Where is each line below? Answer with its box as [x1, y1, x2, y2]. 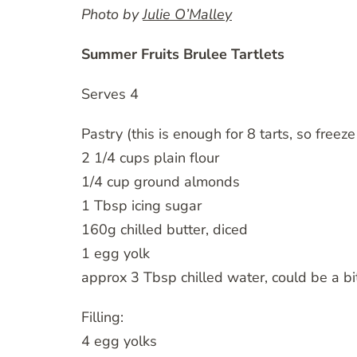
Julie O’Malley [143, 5, 232, 25]
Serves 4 [81, 84, 139, 104]
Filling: [81, 308, 124, 328]
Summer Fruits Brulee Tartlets [81, 45, 284, 65]
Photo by [81, 5, 143, 25]
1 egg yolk [81, 244, 150, 264]
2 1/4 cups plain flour [81, 148, 219, 168]
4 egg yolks [81, 331, 157, 351]
